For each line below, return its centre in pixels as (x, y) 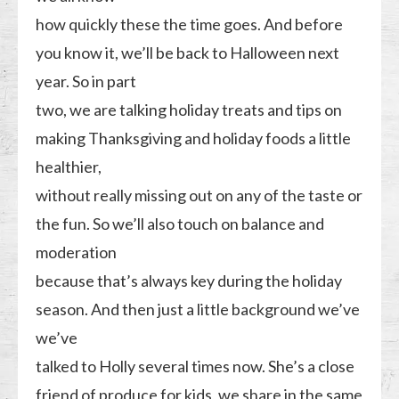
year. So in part (86, 81)
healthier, (69, 166)
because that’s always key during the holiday (189, 280)
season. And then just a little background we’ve (198, 309)
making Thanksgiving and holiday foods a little (194, 138)
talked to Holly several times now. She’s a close (195, 366)
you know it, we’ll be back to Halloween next (188, 52)
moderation (77, 252)
